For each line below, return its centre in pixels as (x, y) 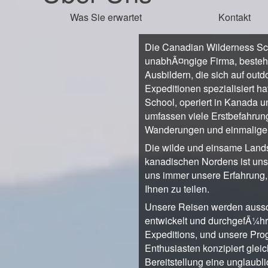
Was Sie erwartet (106, 17)
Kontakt (235, 17)
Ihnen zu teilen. (177, 189)
